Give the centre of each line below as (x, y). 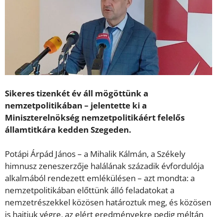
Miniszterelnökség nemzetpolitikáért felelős (95, 117)
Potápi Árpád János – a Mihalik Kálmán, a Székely (95, 154)
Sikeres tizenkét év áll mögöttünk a (77, 93)
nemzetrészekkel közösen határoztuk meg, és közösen (108, 202)
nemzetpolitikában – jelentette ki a (76, 105)
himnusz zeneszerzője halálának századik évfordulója (104, 166)
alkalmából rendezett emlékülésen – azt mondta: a (100, 178)
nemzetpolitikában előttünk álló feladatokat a (90, 190)
